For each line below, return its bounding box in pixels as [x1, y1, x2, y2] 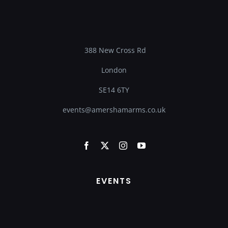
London [101, 65, 127, 75]
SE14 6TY [99, 85, 129, 95]
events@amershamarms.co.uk [63, 105, 165, 115]
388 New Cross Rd [84, 45, 146, 55]
